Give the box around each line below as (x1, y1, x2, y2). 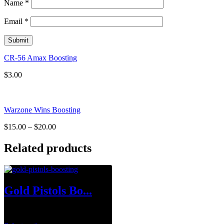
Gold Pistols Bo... (4, 183, 92, 197)
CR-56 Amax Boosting (4, 53, 77, 62)
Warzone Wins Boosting (4, 105, 80, 114)
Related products (4, 141, 91, 155)
